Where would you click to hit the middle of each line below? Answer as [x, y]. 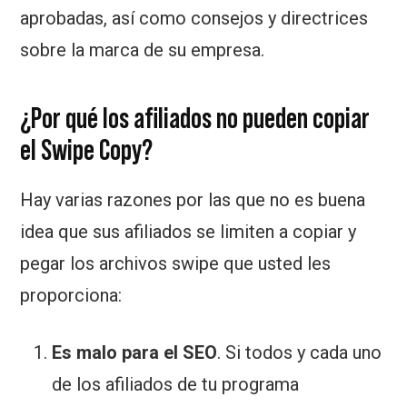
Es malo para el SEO [135, 353]
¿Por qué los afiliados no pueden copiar [195, 119]
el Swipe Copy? [87, 150]
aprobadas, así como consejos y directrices [194, 19]
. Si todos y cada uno [300, 353]
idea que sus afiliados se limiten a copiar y [189, 232]
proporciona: [71, 296]
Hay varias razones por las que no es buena [193, 200]
